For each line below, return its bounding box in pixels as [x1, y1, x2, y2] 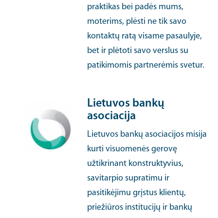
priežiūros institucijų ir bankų [87, 203, 193, 212]
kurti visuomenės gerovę [87, 145, 178, 154]
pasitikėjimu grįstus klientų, [87, 188, 186, 198]
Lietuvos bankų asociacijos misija [87, 130, 207, 139]
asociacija [87, 110, 136, 122]
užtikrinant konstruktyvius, [87, 159, 184, 168]
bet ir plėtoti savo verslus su [87, 46, 189, 55]
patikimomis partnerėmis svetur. [87, 61, 205, 70]
